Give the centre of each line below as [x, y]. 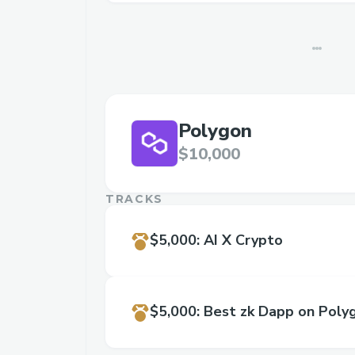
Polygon [215, 131]
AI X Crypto [243, 240]
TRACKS [135, 199]
